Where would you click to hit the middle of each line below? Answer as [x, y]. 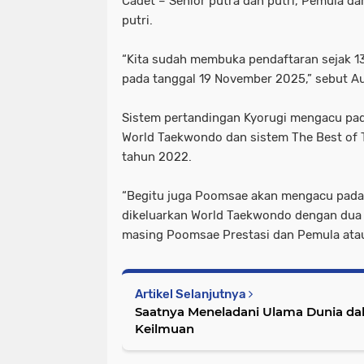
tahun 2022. [157, 156]
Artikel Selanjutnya [192, 294]
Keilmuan [165, 328]
